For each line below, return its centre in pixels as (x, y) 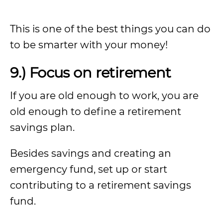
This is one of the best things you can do (110, 29)
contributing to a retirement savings (101, 185)
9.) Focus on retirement (91, 72)
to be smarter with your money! (89, 45)
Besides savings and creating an (91, 153)
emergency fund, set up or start (89, 169)
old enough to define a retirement (96, 111)
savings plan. (42, 127)
